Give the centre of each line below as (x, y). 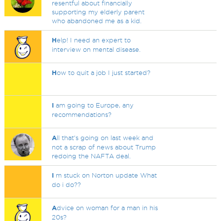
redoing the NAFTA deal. (92, 156)
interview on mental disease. (96, 49)
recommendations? (82, 114)
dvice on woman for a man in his (108, 208)
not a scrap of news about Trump (104, 147)
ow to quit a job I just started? (104, 73)
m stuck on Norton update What (106, 175)
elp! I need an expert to (94, 40)
